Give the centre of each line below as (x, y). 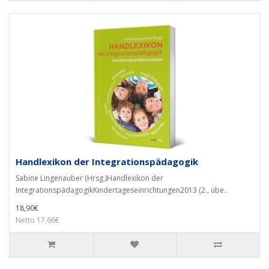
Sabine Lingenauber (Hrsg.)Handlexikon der (89, 178)
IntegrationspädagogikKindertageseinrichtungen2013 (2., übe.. (122, 190)
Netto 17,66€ (38, 220)
